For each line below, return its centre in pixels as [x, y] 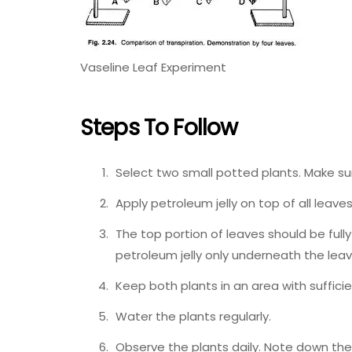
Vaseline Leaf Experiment [153, 67]
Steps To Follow [159, 128]
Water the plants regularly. [193, 316]
